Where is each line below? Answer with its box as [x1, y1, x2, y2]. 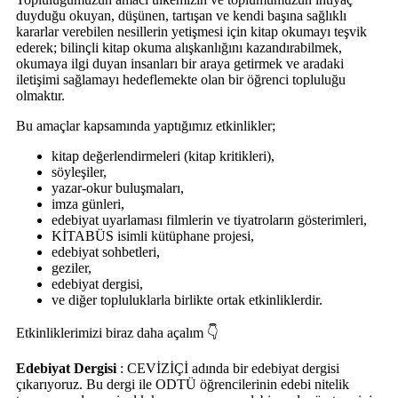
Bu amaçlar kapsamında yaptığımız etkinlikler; [16, 117, 275, 133]
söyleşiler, [52, 163, 107, 179]
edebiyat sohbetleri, [52, 243, 160, 259]
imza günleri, [52, 195, 124, 211]
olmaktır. [16, 87, 65, 103]
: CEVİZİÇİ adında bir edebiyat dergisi [116, 360, 339, 376]
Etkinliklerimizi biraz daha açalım [16, 324, 207, 340]
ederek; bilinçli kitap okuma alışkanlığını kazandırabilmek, [16, 39, 342, 55]
